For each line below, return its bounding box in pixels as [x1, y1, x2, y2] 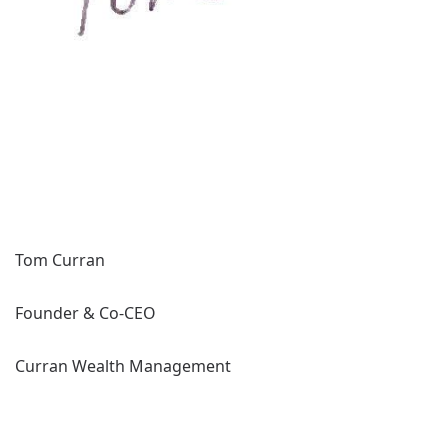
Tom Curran [15, 249, 105, 271]
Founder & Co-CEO [15, 302, 156, 324]
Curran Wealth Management [15, 355, 231, 377]
